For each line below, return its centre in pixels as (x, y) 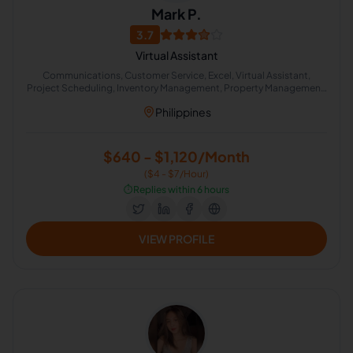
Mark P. (176, 14)
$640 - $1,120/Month (176, 156)
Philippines (183, 112)
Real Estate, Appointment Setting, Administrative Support (176, 100)
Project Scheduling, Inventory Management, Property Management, (176, 88)
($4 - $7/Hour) (176, 174)
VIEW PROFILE (176, 239)
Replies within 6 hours (181, 190)
